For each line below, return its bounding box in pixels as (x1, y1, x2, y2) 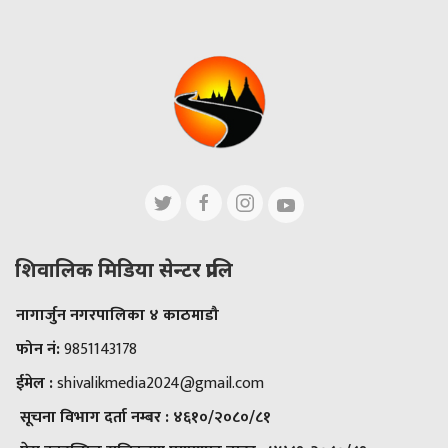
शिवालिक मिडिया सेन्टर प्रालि (15, 257, 233, 282)
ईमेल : (16, 369, 53, 397)
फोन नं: (16, 335, 64, 363)
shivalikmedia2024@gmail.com (53, 369, 264, 397)
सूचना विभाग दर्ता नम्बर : (20, 403, 169, 431)
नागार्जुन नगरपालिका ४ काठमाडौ (16, 301, 219, 329)
